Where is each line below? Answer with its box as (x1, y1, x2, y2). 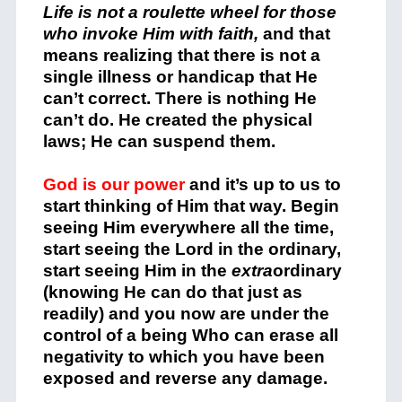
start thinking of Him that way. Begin (42, 196, 339, 215)
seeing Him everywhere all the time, (42, 217, 334, 237)
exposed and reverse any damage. (42, 368, 328, 388)
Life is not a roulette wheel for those (42, 2, 336, 22)
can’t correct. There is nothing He (42, 88, 317, 108)
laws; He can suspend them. (42, 131, 275, 151)
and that (262, 23, 330, 43)
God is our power (42, 174, 185, 194)
